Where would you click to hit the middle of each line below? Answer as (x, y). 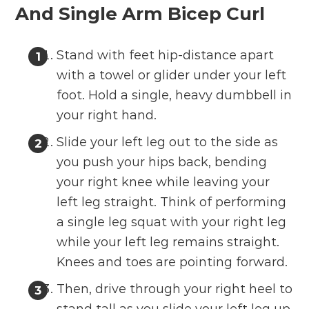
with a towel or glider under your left (172, 76)
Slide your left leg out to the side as (168, 142)
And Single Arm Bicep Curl (140, 14)
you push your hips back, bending (162, 162)
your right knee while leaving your (163, 182)
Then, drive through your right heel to (175, 289)
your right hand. (107, 116)
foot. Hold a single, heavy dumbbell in (175, 96)
